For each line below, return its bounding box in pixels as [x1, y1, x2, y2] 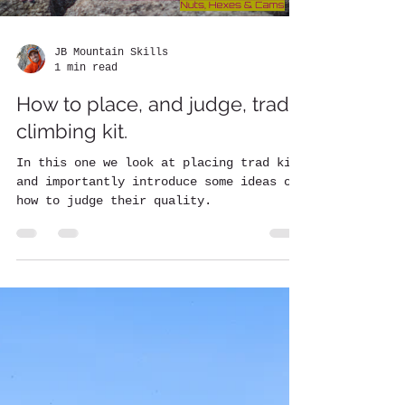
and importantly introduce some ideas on [16, 174, 298, 189]
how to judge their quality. [16, 193, 212, 208]
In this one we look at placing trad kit [16, 155, 298, 170]
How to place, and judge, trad [16, 92, 289, 116]
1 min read [54, 61, 118, 74]
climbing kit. [16, 119, 127, 143]
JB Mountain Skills [54, 46, 168, 59]
